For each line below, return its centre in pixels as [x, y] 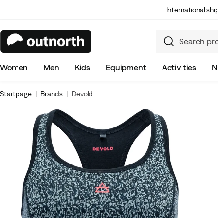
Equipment [126, 67]
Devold [82, 94]
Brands [52, 94]
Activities [179, 67]
